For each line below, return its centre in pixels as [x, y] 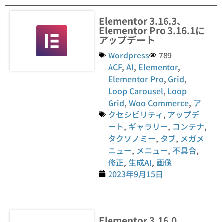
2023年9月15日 [136, 174]
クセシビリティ [136, 114]
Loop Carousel [136, 91]
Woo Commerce [159, 103]
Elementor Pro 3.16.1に [152, 30]
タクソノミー [132, 138]
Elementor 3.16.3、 [143, 21]
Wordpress [129, 55]
